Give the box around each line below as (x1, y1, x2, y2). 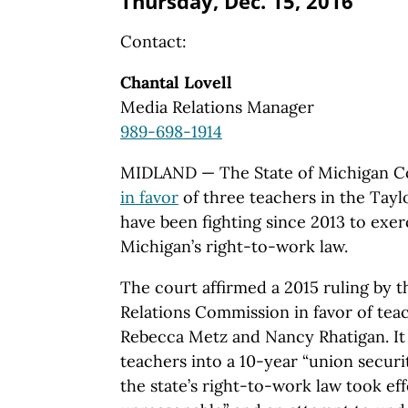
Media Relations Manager (120, 96, 314, 117)
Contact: (120, 30, 187, 52)
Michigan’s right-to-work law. (120, 235, 348, 257)
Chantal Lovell (120, 71, 232, 93)
